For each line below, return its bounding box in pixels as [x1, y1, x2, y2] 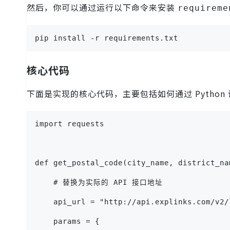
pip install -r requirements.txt [35, 33, 178, 42]
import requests [35, 119, 104, 128]
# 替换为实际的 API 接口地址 [35, 178, 163, 186]
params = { [35, 217, 100, 225]
